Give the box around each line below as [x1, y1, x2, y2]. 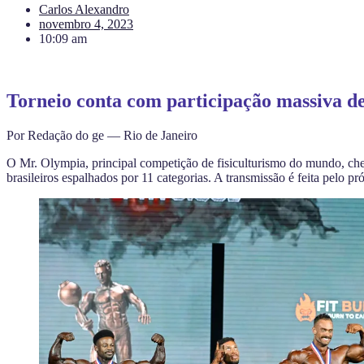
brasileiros [6, 170, 58, 184]
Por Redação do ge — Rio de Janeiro [6, 128, 197, 142]
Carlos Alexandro [39, 2, 129, 16]
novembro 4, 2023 [39, 16, 133, 31]
